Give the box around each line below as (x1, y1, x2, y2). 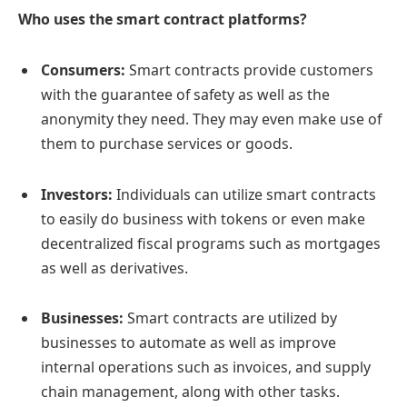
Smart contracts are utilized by (127, 308, 337, 329)
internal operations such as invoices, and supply (41, 357, 371, 378)
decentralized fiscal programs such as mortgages (41, 233, 381, 253)
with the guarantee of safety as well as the (41, 84, 330, 104)
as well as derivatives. (41, 257, 188, 278)
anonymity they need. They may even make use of (41, 108, 382, 129)
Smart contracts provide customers (125, 59, 373, 80)
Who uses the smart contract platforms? (18, 9, 307, 30)
